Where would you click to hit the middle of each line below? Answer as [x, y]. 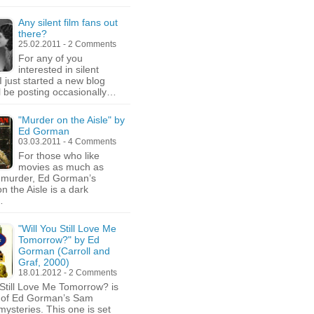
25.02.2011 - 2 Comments [67, 44]
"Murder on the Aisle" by [71, 120]
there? [33, 34]
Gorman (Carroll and [64, 251]
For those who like [59, 156]
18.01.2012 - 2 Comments [68, 273]
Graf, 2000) [44, 262]
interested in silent [59, 69]
